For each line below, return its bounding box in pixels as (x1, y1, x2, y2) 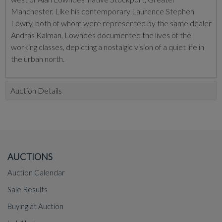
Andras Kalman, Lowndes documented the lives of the (11, 30, 191, 40)
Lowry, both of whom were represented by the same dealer (11, 18, 212, 28)
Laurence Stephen (132, 6, 194, 16)
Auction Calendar (7, 167, 65, 177)
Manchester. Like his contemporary (11, 6, 132, 16)
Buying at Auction (7, 201, 63, 211)
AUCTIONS (7, 151, 53, 162)
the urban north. (11, 54, 64, 63)
